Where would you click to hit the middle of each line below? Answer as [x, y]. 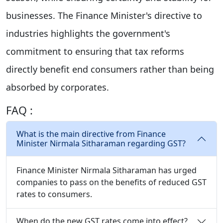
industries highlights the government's [88, 33]
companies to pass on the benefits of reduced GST [111, 182]
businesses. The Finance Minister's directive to [104, 15]
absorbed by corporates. [57, 87]
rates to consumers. [54, 194]
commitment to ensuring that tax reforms [95, 51]
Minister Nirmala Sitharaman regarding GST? [101, 143]
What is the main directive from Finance [91, 134]
